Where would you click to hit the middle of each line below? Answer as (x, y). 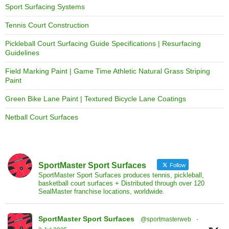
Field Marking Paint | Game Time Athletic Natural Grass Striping (108, 71)
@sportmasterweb (166, 220)
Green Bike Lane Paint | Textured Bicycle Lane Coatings (96, 99)
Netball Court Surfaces (42, 117)
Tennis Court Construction (47, 25)
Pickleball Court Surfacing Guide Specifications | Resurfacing (103, 44)
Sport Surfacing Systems (45, 7)
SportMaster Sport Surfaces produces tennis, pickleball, (121, 175)
